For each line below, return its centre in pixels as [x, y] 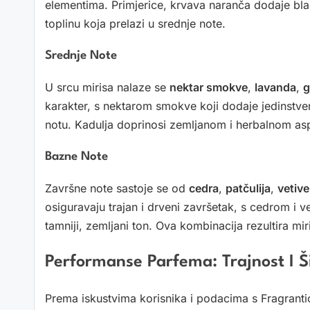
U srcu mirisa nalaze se [107, 88]
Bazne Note [76, 157]
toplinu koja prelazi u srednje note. [135, 24]
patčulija [248, 189]
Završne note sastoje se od [117, 189]
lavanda [275, 88]
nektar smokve [209, 88]
